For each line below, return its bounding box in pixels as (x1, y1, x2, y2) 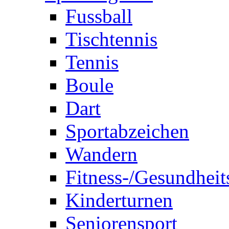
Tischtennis (65, 28, 157, 51)
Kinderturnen (65, 189, 173, 212)
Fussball (65, 5, 132, 28)
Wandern (65, 143, 138, 166)
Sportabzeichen (65, 120, 189, 143)
